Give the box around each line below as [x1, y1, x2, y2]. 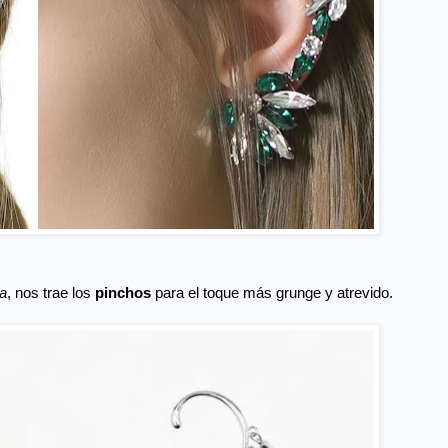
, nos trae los [7, 284, 95, 302]
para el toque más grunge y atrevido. [155, 284, 393, 302]
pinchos [95, 284, 155, 302]
